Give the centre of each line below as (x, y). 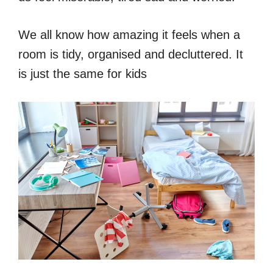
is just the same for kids (83, 73)
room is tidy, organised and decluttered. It (131, 54)
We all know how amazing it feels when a (129, 34)
